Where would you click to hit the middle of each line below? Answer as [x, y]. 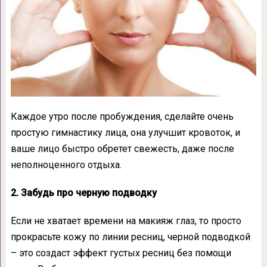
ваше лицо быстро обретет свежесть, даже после [122, 148]
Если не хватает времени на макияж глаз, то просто [126, 221]
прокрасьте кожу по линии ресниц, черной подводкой [130, 237]
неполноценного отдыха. [66, 164]
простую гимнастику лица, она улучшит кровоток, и [125, 132]
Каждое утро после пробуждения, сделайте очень [122, 116]
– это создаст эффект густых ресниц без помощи [121, 253]
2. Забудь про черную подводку [83, 193]
